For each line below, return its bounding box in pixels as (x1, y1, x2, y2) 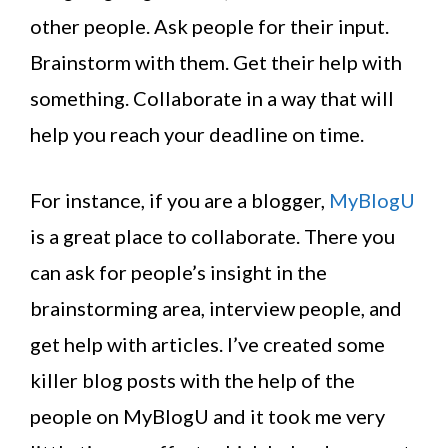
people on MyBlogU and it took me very (30, 404, 385, 429)
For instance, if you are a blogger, (30, 188, 329, 213)
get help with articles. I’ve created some (30, 332, 385, 357)
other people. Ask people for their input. (30, 14, 389, 39)
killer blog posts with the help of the (30, 368, 355, 393)
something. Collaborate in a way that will (30, 86, 394, 111)
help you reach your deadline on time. (30, 122, 364, 147)
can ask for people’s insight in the (30, 260, 327, 285)
